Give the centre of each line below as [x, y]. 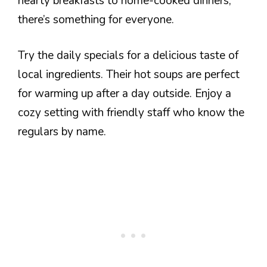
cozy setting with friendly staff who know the [131, 113]
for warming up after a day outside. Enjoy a [125, 94]
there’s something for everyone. [96, 19]
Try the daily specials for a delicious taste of [128, 55]
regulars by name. [62, 132]
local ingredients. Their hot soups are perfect [129, 74]
